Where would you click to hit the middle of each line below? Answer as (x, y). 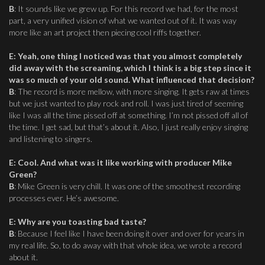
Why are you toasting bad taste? (82, 222)
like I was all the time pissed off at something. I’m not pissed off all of (128, 115)
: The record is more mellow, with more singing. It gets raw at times (132, 91)
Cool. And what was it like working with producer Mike (125, 162)
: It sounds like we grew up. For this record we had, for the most (126, 9)
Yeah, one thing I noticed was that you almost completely (130, 56)
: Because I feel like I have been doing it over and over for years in (129, 233)
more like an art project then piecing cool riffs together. (105, 32)
